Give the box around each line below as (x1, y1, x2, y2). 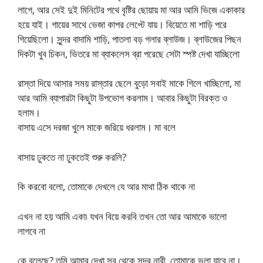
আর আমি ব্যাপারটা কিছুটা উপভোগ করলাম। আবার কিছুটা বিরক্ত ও (18, 91, 227, 105)
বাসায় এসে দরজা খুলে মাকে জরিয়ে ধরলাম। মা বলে (18, 120, 176, 134)
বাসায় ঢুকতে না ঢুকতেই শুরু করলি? (18, 150, 126, 164)
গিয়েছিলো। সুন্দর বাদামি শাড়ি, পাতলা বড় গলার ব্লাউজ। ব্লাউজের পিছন (18, 32, 241, 46)
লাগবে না (18, 224, 45, 238)
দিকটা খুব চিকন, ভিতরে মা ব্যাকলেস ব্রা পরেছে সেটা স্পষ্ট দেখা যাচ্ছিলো (18, 46, 240, 60)
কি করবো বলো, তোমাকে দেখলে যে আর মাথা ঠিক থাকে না (18, 180, 195, 194)
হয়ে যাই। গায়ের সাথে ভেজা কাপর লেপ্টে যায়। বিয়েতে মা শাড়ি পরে (18, 17, 227, 31)
